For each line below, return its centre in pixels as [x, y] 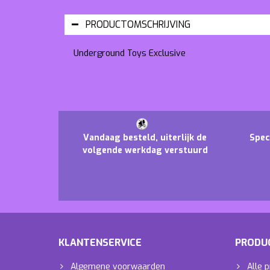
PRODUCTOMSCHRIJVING [138, 24]
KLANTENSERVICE [100, 242]
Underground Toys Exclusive [130, 53]
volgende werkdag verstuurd [145, 150]
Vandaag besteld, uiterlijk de [145, 137]
